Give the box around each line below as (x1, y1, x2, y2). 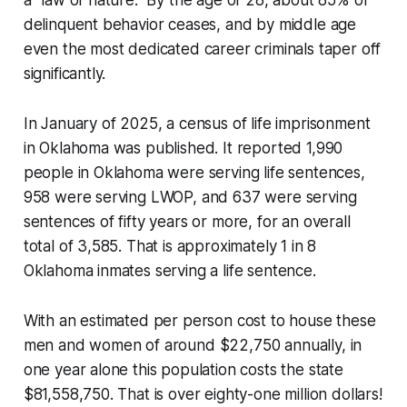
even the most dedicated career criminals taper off (23, 40, 382, 59)
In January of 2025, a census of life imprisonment (23, 114, 371, 134)
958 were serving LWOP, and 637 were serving (23, 188, 357, 207)
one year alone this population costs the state (23, 361, 343, 380)
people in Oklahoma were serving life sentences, (23, 164, 365, 183)
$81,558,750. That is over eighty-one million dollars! (23, 385, 382, 404)
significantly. (23, 65, 111, 84)
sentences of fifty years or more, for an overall (23, 213, 351, 232)
